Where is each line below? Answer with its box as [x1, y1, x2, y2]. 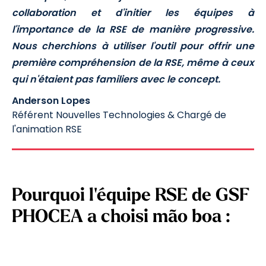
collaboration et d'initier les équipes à [12, 6, 254, 20]
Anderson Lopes [12, 94, 90, 108]
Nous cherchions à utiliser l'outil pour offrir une [12, 39, 254, 53]
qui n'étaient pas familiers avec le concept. [12, 72, 220, 87]
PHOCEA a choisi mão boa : [12, 208, 230, 227]
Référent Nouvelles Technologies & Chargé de [12, 108, 226, 122]
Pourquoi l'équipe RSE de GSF [12, 187, 249, 206]
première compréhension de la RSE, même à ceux [12, 56, 254, 70]
